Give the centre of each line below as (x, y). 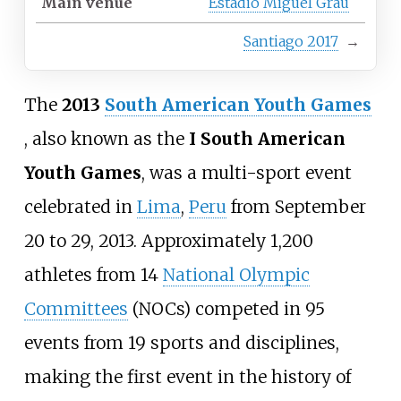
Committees (76, 309)
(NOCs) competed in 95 (226, 309)
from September (296, 207)
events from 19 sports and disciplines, (181, 343)
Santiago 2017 (291, 42)
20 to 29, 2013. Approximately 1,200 (168, 241)
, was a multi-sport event (246, 173)
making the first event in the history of (187, 377)
